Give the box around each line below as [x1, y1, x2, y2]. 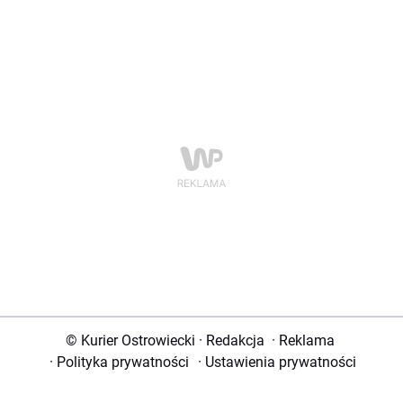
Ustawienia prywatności [201, 354, 356, 372]
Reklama [278, 332, 335, 350]
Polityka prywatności [56, 354, 189, 372]
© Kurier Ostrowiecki [65, 332, 195, 350]
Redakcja [205, 332, 264, 350]
